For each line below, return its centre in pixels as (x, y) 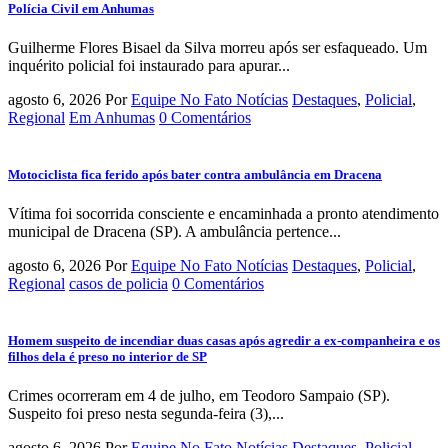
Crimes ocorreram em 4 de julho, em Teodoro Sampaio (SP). (199, 396)
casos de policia (118, 284)
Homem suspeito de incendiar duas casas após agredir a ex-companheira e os (224, 341)
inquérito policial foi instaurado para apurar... (149, 65)
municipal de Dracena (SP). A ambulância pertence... (174, 232)
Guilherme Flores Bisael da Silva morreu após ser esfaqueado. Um (217, 47)
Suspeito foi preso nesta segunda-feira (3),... (146, 414)
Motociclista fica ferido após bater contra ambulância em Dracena (195, 174)
